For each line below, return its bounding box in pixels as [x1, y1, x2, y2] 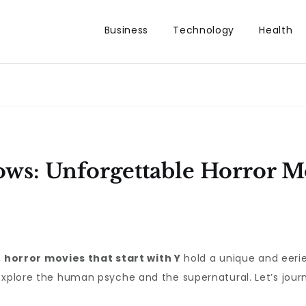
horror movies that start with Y [3, 251, 181, 265]
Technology [173, 23, 235, 37]
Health [259, 23, 293, 37]
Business [104, 23, 149, 37]
